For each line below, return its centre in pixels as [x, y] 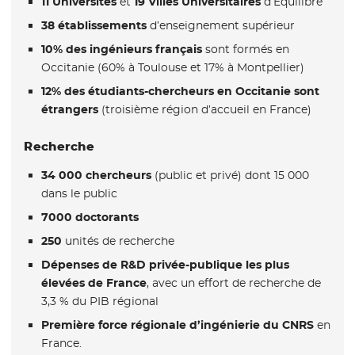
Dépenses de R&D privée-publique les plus [165, 265]
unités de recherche [118, 241]
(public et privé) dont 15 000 [230, 175]
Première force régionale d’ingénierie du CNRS [177, 325]
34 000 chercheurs [96, 175]
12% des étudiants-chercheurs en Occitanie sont [180, 92]
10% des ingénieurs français [123, 50]
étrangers [69, 110]
